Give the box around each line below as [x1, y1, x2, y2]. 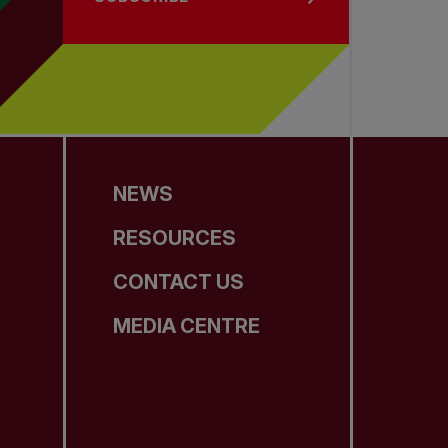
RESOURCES [113, 226, 237, 251]
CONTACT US [113, 270, 245, 295]
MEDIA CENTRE [113, 314, 261, 339]
